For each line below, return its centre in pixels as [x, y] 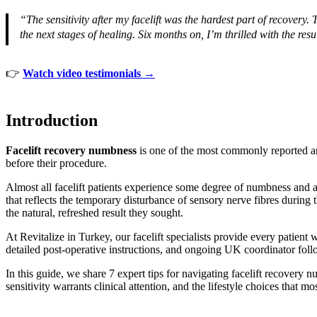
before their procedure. [56, 163]
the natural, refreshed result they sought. [94, 212]
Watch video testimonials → [89, 74]
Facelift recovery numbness [71, 150]
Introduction [52, 120]
